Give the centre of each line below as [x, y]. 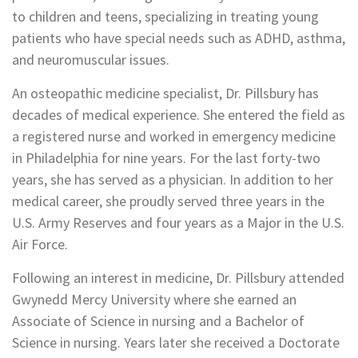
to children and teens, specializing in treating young [165, 16]
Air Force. [40, 244]
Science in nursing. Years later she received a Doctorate [176, 342]
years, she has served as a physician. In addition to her [173, 179]
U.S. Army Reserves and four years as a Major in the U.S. [178, 223]
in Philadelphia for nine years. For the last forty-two [166, 158]
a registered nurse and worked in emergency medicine [174, 136]
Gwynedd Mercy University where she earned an [154, 299]
